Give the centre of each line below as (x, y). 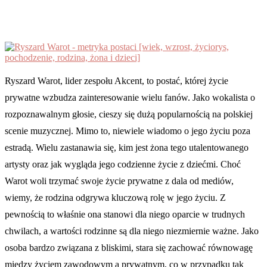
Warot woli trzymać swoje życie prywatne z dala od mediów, (119, 181)
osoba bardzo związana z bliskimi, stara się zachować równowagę (129, 247)
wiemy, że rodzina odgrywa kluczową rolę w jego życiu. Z (115, 197)
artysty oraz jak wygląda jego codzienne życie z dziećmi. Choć (123, 164)
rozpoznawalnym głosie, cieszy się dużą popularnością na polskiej (129, 114)
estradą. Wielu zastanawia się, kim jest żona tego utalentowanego (127, 147)
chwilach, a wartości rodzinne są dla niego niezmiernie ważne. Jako (132, 231)
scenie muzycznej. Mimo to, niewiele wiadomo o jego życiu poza (128, 131)
